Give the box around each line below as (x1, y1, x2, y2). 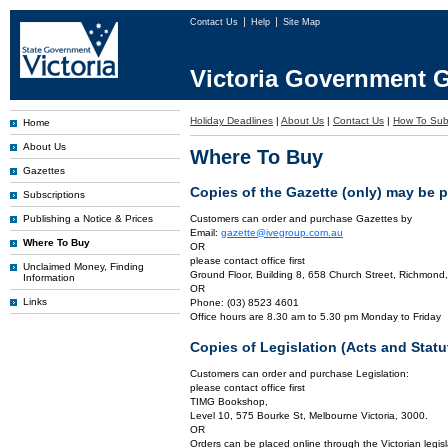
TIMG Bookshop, (190, 396, 268, 407)
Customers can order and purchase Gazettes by (190, 213, 412, 224)
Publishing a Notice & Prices (23, 213, 153, 224)
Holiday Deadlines (190, 115, 273, 126)
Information (23, 272, 75, 283)
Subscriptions (23, 189, 85, 200)
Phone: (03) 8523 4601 (190, 297, 299, 308)
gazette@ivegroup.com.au (221, 227, 343, 238)
